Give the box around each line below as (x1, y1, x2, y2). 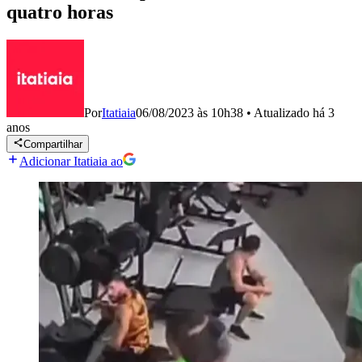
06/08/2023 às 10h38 (136, 106, 243, 120)
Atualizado (254, 106, 313, 120)
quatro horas (6, 2, 118, 23)
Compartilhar (23, 138, 83, 151)
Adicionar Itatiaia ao (19, 154, 123, 169)
